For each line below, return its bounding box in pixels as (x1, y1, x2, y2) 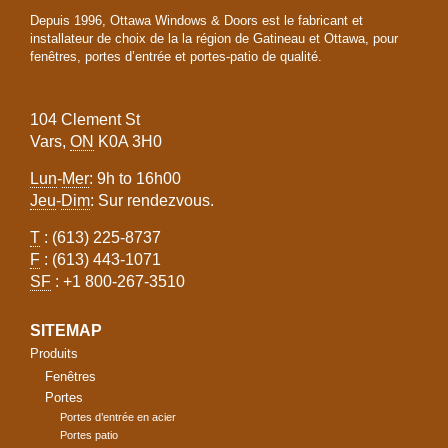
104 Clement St (30, 111, 140, 128)
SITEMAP (30, 322, 102, 339)
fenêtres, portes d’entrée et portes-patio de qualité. (30, 49, 322, 64)
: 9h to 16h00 (89, 170, 181, 187)
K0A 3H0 (94, 133, 162, 150)
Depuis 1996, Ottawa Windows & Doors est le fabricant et (30, 13, 363, 28)
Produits (30, 346, 78, 362)
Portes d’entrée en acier (60, 411, 176, 424)
